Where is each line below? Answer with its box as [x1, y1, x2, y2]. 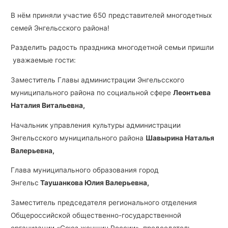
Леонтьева [173, 89, 211, 97]
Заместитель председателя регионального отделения [11, 198, 197, 207]
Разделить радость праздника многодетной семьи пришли [11, 43, 214, 52]
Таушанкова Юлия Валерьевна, [39, 179, 150, 187]
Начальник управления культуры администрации [11, 121, 181, 129]
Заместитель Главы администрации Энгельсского [11, 76, 185, 84]
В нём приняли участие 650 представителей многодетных [11, 11, 212, 19]
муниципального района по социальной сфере [11, 89, 174, 97]
